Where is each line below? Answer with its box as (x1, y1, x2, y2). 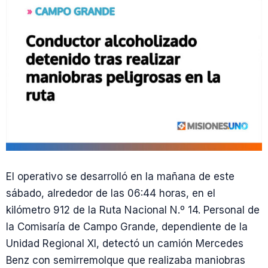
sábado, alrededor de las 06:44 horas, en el (6, 187, 215, 199)
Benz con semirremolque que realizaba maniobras (6, 254, 245, 266)
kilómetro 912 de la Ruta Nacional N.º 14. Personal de (6, 204, 260, 216)
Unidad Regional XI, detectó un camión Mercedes (6, 237, 243, 249)
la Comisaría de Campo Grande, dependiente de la (6, 221, 248, 233)
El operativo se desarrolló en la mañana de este (6, 170, 234, 182)
